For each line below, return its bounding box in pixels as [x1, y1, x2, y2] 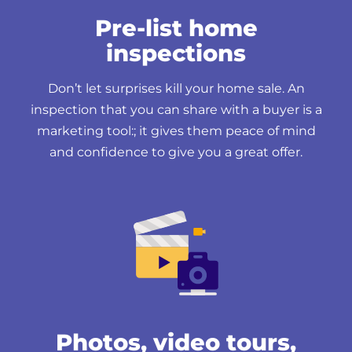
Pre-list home [94, 13, 258, 42]
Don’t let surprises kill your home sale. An [47, 80, 305, 96]
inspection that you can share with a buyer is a [30, 101, 322, 117]
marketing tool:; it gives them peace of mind [36, 123, 316, 138]
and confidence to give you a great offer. [49, 144, 302, 159]
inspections [106, 38, 246, 67]
